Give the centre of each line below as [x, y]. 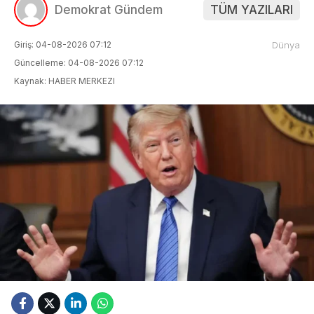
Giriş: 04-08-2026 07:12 [63, 44]
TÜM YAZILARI [252, 9]
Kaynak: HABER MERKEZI [64, 81]
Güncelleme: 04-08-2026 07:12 [79, 62]
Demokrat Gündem [109, 9]
